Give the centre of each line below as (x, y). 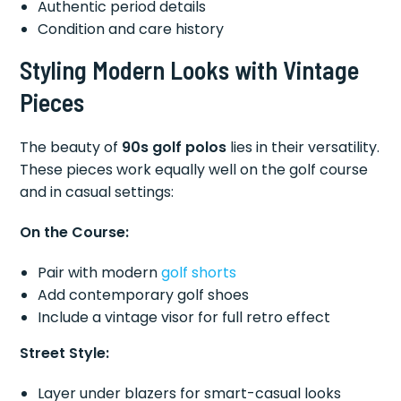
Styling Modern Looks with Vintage (190, 70)
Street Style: (65, 354)
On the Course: (75, 233)
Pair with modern (100, 273)
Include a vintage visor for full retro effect (184, 318)
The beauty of (71, 148)
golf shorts (199, 273)
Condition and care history (131, 30)
